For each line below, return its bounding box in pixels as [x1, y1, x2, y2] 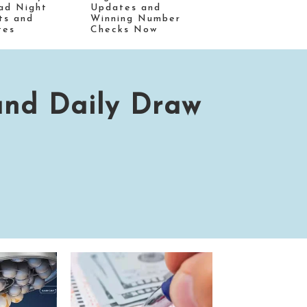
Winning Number [90, 13, 181, 24]
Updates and [90, 2, 161, 13]
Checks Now [90, 24, 158, 35]
